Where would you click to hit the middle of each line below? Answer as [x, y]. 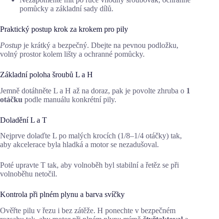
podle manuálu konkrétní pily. [69, 99]
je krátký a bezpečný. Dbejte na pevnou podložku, [100, 45]
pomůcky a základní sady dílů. [66, 9]
